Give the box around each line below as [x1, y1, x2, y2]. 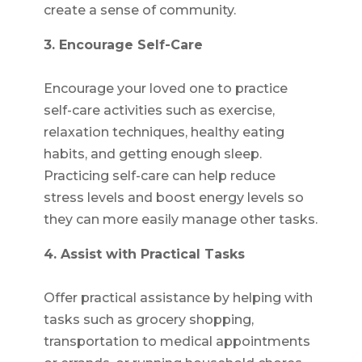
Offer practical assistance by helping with [43, 290, 313, 306]
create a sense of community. [43, 2, 236, 19]
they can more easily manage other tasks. [43, 212, 318, 228]
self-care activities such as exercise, [43, 103, 275, 119]
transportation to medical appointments [43, 334, 310, 350]
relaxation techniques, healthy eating [43, 124, 284, 141]
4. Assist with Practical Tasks [43, 246, 245, 263]
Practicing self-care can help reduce [43, 168, 276, 184]
